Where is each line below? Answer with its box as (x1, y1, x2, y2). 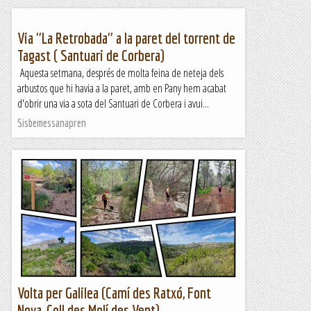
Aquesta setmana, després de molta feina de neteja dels (17, 65, 224, 81)
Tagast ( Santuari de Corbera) (17, 47, 165, 64)
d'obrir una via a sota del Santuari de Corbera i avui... (17, 96, 209, 111)
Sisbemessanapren (17, 117, 86, 129)
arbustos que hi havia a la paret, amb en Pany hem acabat (17, 81, 226, 96)
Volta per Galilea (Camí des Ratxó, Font (17, 284, 211, 301)
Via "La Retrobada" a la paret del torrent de (17, 29, 235, 47)
